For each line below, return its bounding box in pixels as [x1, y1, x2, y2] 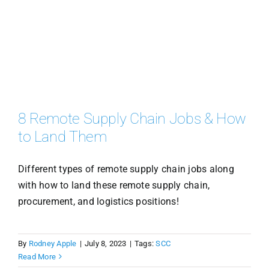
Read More [17, 252, 56, 261]
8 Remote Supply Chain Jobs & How [17, 109, 246, 127]
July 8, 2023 [84, 238, 127, 248]
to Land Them [17, 127, 107, 145]
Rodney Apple [28, 238, 77, 248]
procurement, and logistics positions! [17, 195, 179, 207]
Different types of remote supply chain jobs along [17, 163, 234, 175]
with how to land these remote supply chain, [17, 179, 210, 191]
